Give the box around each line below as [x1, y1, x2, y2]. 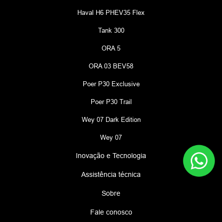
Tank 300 [98, 26, 124, 35]
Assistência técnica [81, 170, 141, 179]
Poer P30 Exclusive [82, 80, 140, 88]
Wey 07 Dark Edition [81, 115, 141, 124]
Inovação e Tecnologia [76, 152, 146, 160]
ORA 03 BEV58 [89, 62, 133, 70]
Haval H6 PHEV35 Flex [77, 8, 145, 17]
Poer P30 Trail [90, 98, 132, 106]
